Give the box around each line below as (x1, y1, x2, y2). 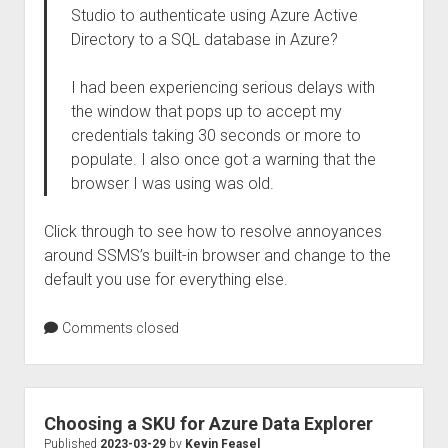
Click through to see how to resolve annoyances (43, 222, 382, 241)
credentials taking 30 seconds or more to (70, 126, 361, 145)
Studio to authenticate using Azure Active (70, 6, 358, 25)
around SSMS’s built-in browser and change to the (43, 246, 391, 265)
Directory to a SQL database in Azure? (70, 30, 338, 49)
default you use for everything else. (43, 270, 288, 289)
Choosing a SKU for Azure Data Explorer (43, 413, 373, 434)
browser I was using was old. (70, 174, 274, 193)
